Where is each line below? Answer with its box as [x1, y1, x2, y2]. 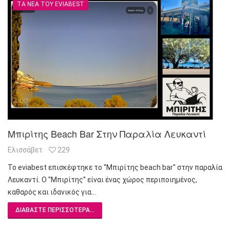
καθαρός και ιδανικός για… [8, 187, 96, 196]
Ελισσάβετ [8, 145, 43, 154]
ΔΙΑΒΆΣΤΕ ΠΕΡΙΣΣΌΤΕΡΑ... [15, 206, 94, 214]
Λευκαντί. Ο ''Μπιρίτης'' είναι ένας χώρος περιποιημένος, [8, 175, 197, 184]
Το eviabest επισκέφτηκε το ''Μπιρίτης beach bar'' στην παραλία [8, 163, 222, 171]
